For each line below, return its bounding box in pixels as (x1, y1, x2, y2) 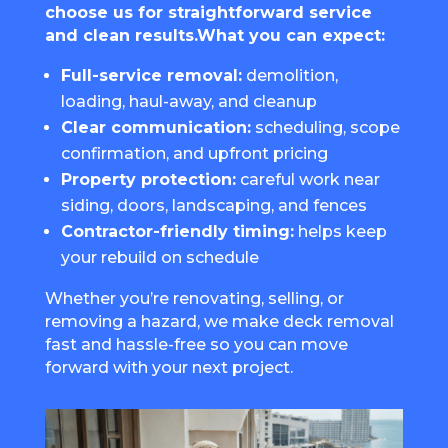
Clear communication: (60, 118, 251, 138)
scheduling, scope (250, 118, 400, 138)
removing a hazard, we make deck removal (44, 312, 394, 332)
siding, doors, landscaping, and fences (60, 196, 367, 216)
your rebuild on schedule (60, 248, 259, 268)
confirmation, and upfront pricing (60, 144, 328, 164)
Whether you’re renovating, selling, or (44, 289, 344, 309)
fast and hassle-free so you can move (44, 335, 348, 355)
